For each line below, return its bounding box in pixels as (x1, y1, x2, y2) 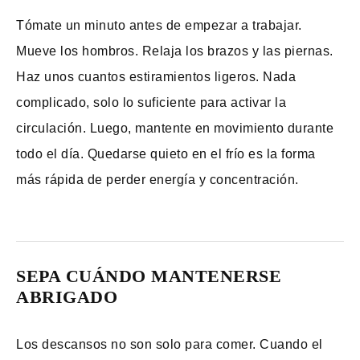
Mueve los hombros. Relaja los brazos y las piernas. (16, 44, 333, 58)
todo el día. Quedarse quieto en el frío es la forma (16, 147, 316, 161)
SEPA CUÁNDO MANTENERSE (16, 266, 281, 286)
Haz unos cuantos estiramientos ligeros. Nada (16, 70, 296, 84)
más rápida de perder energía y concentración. (16, 173, 299, 186)
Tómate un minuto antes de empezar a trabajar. (16, 18, 302, 32)
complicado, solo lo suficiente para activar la (16, 96, 286, 109)
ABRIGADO (16, 287, 117, 307)
